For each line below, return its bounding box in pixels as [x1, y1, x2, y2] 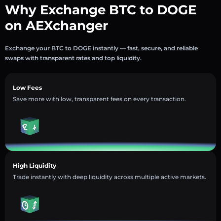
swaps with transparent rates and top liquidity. [5, 54, 142, 62]
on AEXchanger [5, 17, 108, 34]
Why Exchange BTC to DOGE [5, 1, 196, 18]
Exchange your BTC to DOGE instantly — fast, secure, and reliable [5, 44, 198, 52]
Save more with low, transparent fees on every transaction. [13, 95, 186, 103]
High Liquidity [13, 161, 56, 169]
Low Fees [13, 83, 42, 91]
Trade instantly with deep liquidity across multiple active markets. [13, 173, 206, 181]
